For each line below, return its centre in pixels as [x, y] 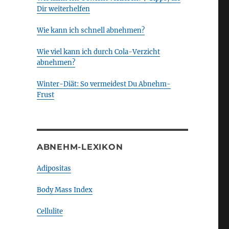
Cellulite [50, 211]
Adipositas [54, 168]
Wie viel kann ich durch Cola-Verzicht [98, 52]
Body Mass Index [64, 190]
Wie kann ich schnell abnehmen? [90, 30]
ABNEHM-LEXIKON [80, 147]
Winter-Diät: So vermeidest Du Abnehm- [104, 84]
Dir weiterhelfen [63, 9]
